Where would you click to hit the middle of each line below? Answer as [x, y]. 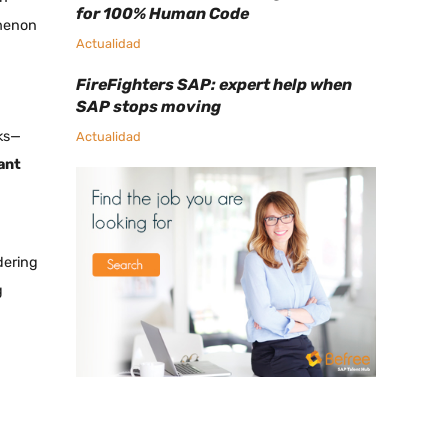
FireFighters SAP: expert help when [214, 85]
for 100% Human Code [162, 14]
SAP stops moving [148, 107]
